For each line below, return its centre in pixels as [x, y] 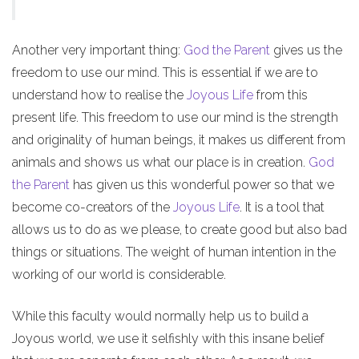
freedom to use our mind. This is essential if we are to [165, 72]
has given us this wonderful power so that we [202, 184]
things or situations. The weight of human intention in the [174, 252]
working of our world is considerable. [119, 274]
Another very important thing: [98, 50]
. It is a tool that [282, 207]
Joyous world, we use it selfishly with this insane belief [168, 338]
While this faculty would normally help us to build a [160, 316]
